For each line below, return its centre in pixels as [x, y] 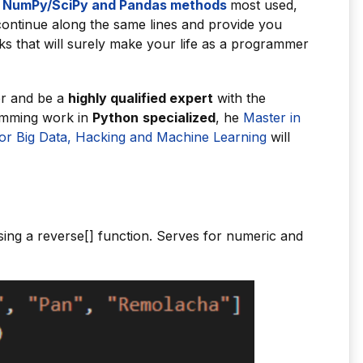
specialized [179, 118]
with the [239, 98]
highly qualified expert [141, 98]
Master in [270, 118]
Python [115, 118]
